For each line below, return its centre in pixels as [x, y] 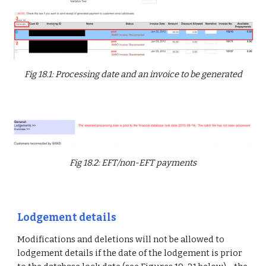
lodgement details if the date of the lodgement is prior [130, 253]
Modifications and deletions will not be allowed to [121, 239]
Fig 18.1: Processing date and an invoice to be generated [133, 74]
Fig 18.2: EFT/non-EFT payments [133, 162]
